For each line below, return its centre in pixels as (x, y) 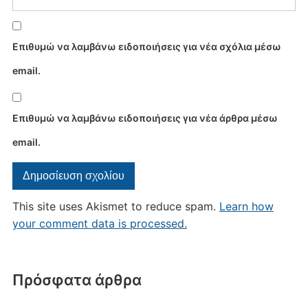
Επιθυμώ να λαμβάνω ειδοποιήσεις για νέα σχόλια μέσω (146, 46)
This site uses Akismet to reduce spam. (115, 206)
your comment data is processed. (99, 223)
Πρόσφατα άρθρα (77, 279)
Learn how (246, 206)
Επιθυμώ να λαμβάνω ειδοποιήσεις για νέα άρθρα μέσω (145, 118)
